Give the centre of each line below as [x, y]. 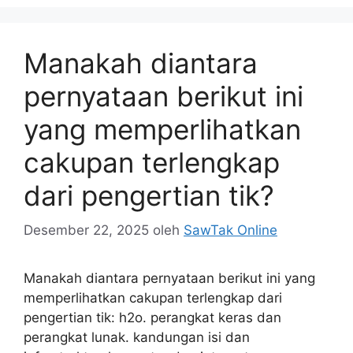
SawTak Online [230, 230]
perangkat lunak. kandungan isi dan [137, 337]
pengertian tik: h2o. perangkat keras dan [152, 318]
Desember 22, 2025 [86, 230]
